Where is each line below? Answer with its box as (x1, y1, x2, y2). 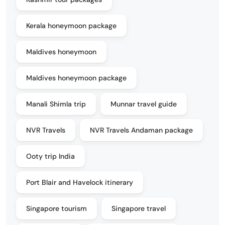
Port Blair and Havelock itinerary (26, 177, 133, 187)
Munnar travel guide (110, 99, 177, 108)
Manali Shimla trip (26, 99, 86, 108)
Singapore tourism (26, 203, 87, 213)
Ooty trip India (26, 151, 75, 161)
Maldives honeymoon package (26, 73, 127, 82)
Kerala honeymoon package (26, 21, 117, 30)
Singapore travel (111, 203, 166, 213)
